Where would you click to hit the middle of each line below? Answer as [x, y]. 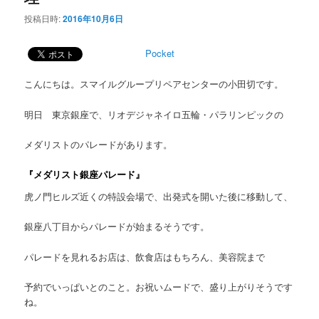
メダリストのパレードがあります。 [99, 144]
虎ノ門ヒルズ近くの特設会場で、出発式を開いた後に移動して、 [159, 197]
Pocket [160, 53]
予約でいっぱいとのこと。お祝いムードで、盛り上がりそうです [159, 286]
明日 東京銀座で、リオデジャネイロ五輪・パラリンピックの [154, 114]
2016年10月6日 [93, 19]
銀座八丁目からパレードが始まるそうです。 [117, 226]
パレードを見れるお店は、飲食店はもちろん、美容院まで [145, 256]
